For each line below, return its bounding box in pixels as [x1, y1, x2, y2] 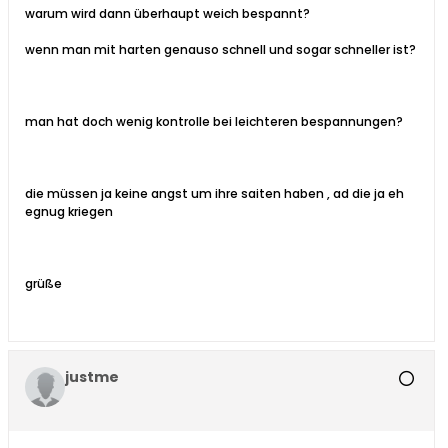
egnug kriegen [25, 203, 113, 221]
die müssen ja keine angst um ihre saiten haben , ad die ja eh [25, 185, 404, 203]
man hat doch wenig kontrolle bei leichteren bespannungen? [25, 113, 403, 131]
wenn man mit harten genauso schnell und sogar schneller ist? [25, 41, 416, 59]
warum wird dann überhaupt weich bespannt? [25, 5, 310, 23]
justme [65, 367, 119, 388]
